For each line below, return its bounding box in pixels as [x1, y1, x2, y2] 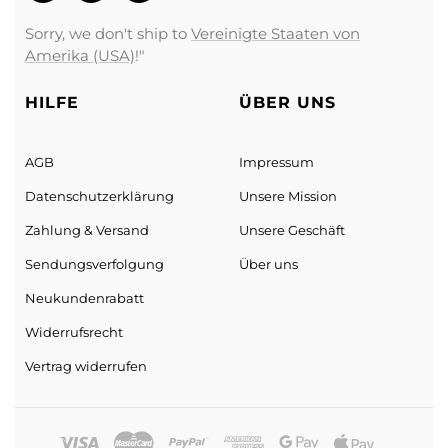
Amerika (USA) [25, 45, 135, 65]
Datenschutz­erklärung [25, 187, 174, 204]
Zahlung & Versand [25, 221, 149, 238]
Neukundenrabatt [25, 289, 144, 306]
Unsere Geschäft [239, 221, 345, 238]
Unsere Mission [239, 187, 337, 204]
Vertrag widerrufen [25, 357, 147, 374]
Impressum [239, 153, 314, 170]
